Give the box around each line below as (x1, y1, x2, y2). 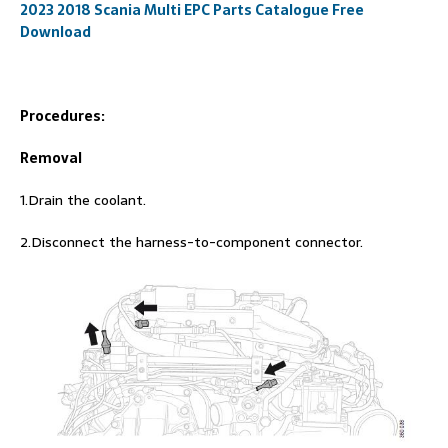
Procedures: (20, 105, 105, 127)
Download (20, 21, 91, 43)
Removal (20, 147, 82, 169)
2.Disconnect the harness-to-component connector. (20, 231, 363, 253)
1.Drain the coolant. (20, 189, 146, 211)
